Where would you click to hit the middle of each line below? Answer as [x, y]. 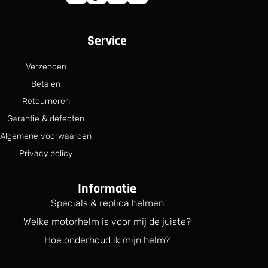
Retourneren [46, 102]
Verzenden [46, 67]
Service [107, 42]
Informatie [107, 189]
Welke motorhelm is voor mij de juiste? [107, 222]
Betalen [46, 84]
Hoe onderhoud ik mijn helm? [107, 240]
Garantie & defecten [46, 119]
